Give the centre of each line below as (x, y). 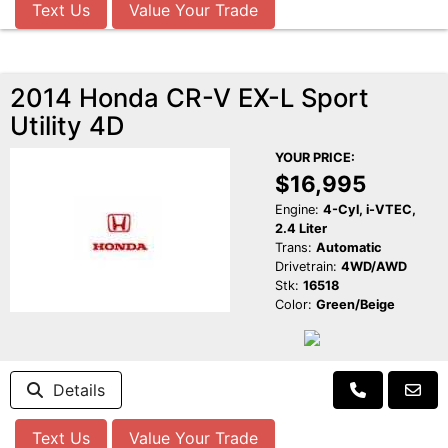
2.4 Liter (300, 229)
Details (74, 390)
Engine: (296, 210)
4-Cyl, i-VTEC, (369, 210)
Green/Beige (355, 305)
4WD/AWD (373, 267)
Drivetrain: (305, 267)
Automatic (348, 248)
